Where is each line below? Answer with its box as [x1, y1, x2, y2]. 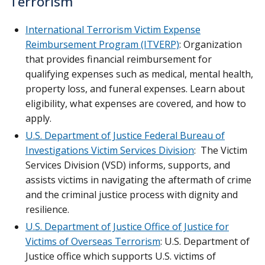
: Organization [179, 37, 242, 51]
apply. [25, 111, 51, 125]
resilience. [25, 202, 72, 216]
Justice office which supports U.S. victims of [25, 249, 216, 263]
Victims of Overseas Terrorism [25, 234, 160, 248]
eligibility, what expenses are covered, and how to [25, 96, 246, 110]
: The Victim [194, 143, 247, 157]
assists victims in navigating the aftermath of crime [25, 173, 251, 186]
